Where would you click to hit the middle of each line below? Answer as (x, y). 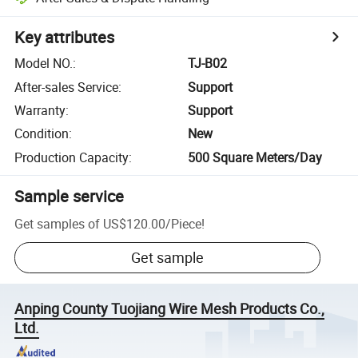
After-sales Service (67, 87)
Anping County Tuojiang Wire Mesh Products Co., (170, 309)
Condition (42, 134)
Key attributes (65, 38)
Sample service (70, 196)
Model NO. (44, 64)
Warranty (40, 110)
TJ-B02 (208, 64)
